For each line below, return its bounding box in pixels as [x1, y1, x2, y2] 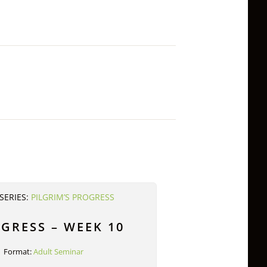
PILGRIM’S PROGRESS [31, 192, 115, 203]
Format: [4, 246, 34, 257]
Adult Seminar [33, 246, 84, 257]
